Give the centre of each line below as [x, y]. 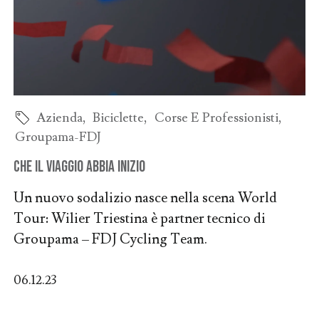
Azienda [59, 117]
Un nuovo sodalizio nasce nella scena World [145, 198]
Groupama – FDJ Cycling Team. [110, 239]
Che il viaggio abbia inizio [79, 167]
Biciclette [119, 117]
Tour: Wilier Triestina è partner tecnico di [139, 218]
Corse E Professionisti [217, 117]
